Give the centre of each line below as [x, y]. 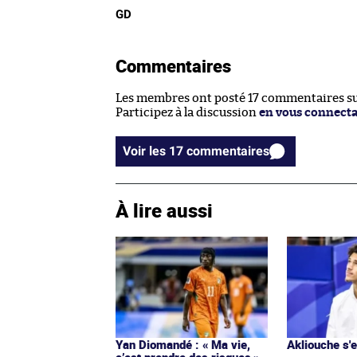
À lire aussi [164, 211]
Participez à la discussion [187, 113]
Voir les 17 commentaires [228, 151]
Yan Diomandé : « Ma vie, [183, 345]
